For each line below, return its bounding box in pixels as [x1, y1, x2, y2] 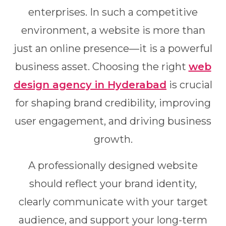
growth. [93, 133, 133, 145]
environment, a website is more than [21, 24, 205, 36]
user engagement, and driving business [15, 115, 211, 127]
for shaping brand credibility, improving [15, 97, 211, 109]
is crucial [166, 79, 212, 91]
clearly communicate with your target [18, 196, 208, 208]
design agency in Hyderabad [14, 79, 166, 91]
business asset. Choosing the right [15, 61, 189, 73]
